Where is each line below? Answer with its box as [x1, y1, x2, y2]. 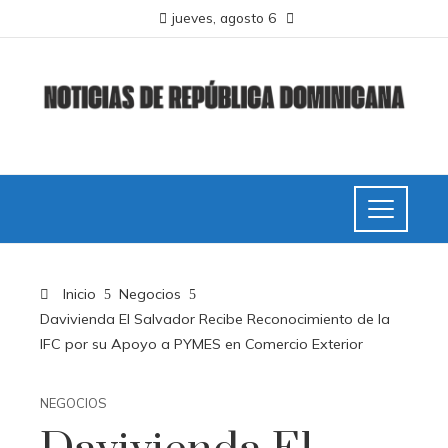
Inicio [59, 285, 96, 304]
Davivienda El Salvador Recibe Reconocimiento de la [40, 310, 390, 329]
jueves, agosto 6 [172, 9, 276, 26]
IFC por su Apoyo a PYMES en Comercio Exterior [40, 335, 363, 354]
